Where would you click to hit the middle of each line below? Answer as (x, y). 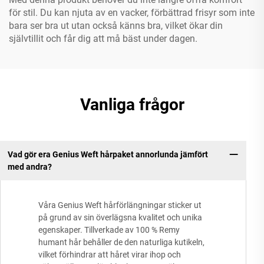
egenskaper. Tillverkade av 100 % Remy (109, 230)
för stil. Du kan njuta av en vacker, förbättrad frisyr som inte (132, 13)
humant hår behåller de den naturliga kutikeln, (121, 242)
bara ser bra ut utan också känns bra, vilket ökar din (116, 26)
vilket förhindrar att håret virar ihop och (110, 255)
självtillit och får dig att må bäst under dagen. (103, 39)
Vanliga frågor (132, 105)
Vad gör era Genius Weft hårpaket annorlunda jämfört (108, 154)
